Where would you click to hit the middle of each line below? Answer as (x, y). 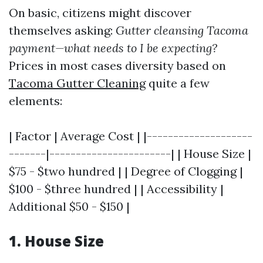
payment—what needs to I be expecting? (113, 48)
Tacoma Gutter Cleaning (77, 83)
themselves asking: (62, 30)
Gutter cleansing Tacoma (182, 30)
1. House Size (56, 241)
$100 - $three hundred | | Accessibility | (116, 189)
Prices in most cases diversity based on (117, 65)
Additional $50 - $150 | (69, 206)
